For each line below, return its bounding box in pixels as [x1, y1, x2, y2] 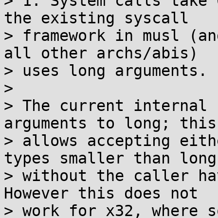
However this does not [4, 184, 198, 202]
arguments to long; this [4, 114, 217, 132]
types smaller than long [4, 149, 217, 167]
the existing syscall [4, 9, 189, 27]
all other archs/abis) [4, 44, 198, 62]
